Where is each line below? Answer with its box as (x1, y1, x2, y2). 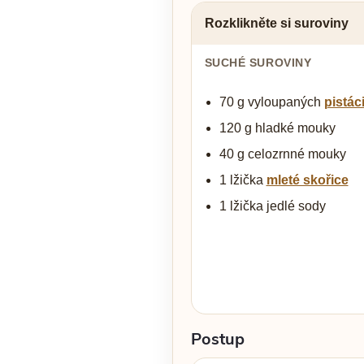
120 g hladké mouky (219, 121, 336, 136)
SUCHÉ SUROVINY (204, 56, 312, 70)
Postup (190, 328, 245, 351)
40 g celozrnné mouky (219, 147, 346, 162)
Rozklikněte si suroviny (204, 16, 349, 31)
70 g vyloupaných (219, 95, 324, 110)
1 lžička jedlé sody (219, 199, 326, 214)
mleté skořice (266, 173, 349, 188)
